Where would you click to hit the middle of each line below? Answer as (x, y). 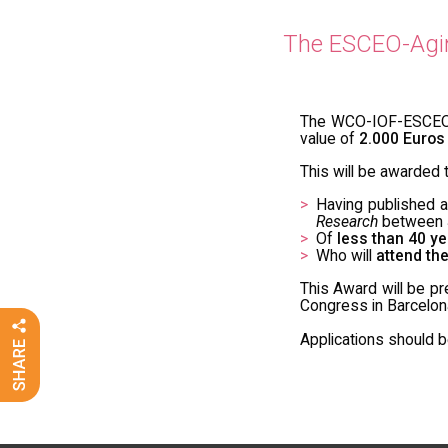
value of (329, 138)
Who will (346, 255)
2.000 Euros (402, 138)
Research (347, 221)
